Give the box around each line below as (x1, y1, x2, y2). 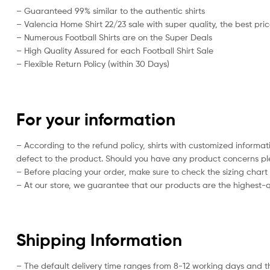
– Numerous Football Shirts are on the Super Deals (16, 32, 212, 43)
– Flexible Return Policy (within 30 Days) (16, 58, 169, 69)
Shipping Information (16, 229, 182, 250)
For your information (16, 108, 175, 130)
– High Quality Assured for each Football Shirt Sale (16, 45, 213, 56)
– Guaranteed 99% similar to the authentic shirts (16, 5, 205, 16)
